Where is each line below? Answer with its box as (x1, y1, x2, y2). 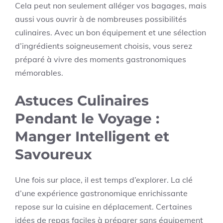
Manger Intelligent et (15, 127, 169, 145)
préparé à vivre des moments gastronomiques (15, 54, 186, 64)
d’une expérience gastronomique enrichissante (15, 188, 188, 198)
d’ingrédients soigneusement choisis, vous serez (15, 40, 192, 51)
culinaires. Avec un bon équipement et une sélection (15, 27, 206, 37)
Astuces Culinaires (15, 92, 149, 109)
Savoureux (15, 145, 92, 163)
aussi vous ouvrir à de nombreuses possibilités (15, 13, 187, 24)
